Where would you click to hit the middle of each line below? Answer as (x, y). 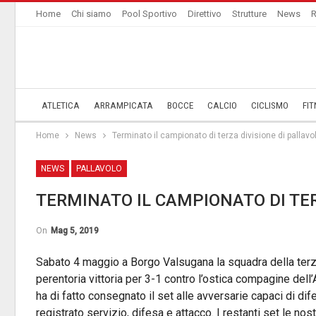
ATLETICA (61, 105)
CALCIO (222, 105)
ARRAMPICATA (123, 105)
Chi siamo (91, 14)
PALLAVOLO (99, 169)
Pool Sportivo (150, 14)
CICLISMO (270, 105)
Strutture (249, 14)
